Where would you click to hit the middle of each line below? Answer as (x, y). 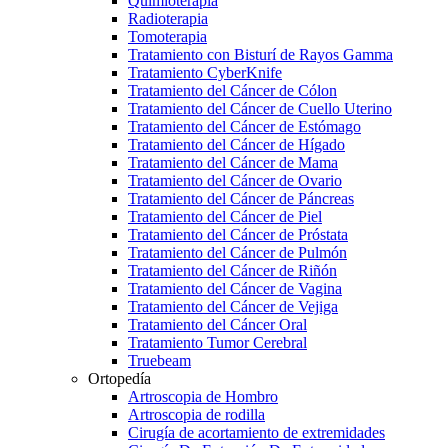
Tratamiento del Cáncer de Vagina (235, 288)
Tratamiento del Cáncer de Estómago (244, 126)
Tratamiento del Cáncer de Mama (233, 162)
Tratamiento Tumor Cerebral (217, 342)
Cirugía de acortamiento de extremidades (256, 432)
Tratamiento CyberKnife (205, 72)
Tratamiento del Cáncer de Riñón (232, 270)
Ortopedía (119, 378)
